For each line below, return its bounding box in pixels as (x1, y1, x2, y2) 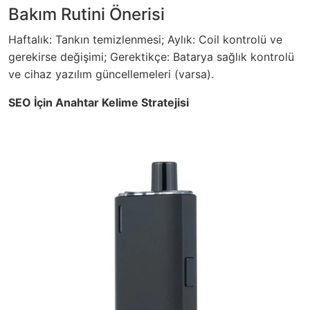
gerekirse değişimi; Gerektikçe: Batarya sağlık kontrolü (8, 50, 294, 64)
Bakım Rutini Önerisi (8, 4, 165, 25)
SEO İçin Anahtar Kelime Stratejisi (8, 95, 189, 110)
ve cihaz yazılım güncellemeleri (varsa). (8, 67, 214, 82)
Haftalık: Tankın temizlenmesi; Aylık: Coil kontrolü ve (8, 33, 282, 47)
